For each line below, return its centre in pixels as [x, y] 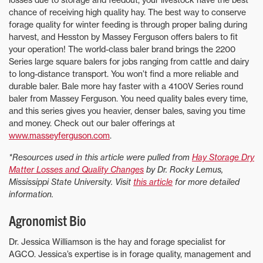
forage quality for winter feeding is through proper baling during [128, 25]
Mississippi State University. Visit [71, 182]
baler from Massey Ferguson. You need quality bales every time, [128, 99]
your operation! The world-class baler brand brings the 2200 [122, 49]
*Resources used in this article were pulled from [100, 157]
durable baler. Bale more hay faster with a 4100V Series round [126, 86]
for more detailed [206, 182]
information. [31, 194]
